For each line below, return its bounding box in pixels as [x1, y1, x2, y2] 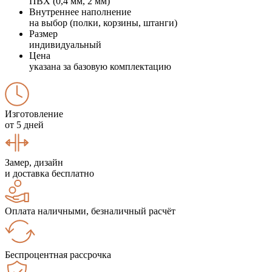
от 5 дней [5, 119, 44, 130]
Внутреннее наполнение [29, 6, 131, 17]
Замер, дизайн [5, 157, 63, 168]
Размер [29, 28, 58, 39]
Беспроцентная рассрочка [5, 249, 111, 260]
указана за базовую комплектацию [29, 61, 171, 72]
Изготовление [5, 108, 63, 119]
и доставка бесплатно [5, 168, 94, 178]
